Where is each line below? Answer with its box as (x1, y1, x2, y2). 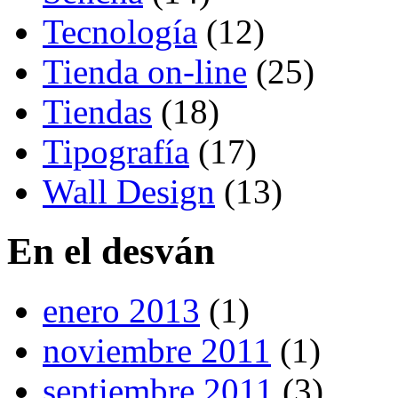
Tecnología (43, 12, 197, 51)
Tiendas (43, 92, 152, 131)
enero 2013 (43, 291, 200, 330)
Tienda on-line (43, 52, 247, 91)
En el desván (7, 229, 215, 272)
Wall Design (43, 171, 215, 211)
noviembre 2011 (43, 330, 271, 370)
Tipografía (43, 131, 189, 171)
